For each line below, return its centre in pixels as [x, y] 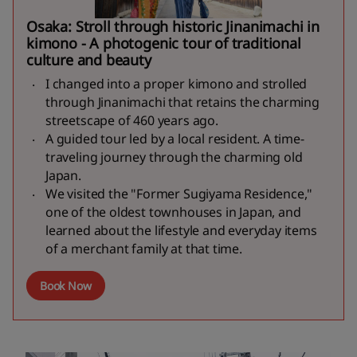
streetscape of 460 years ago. [132, 121]
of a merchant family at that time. [144, 249]
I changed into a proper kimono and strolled [177, 84]
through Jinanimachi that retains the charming [182, 102]
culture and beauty [89, 60]
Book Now [66, 285]
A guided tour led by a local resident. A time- [175, 139]
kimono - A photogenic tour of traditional [164, 43]
